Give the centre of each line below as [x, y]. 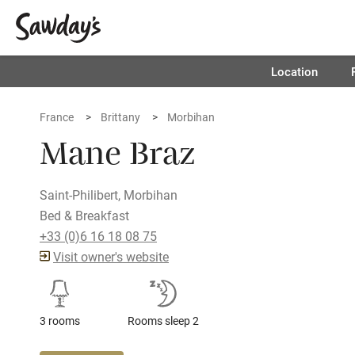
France [57, 117]
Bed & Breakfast [84, 215]
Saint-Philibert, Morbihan [109, 195]
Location [294, 71]
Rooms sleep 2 [163, 321]
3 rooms [60, 321]
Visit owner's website [111, 256]
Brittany [120, 117]
